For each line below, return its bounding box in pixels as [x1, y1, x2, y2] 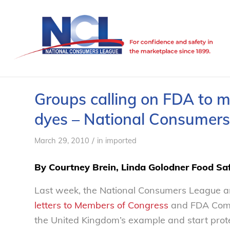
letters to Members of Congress [34, 199, 168, 211]
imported [105, 136, 137, 145]
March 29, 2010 [34, 136, 89, 145]
